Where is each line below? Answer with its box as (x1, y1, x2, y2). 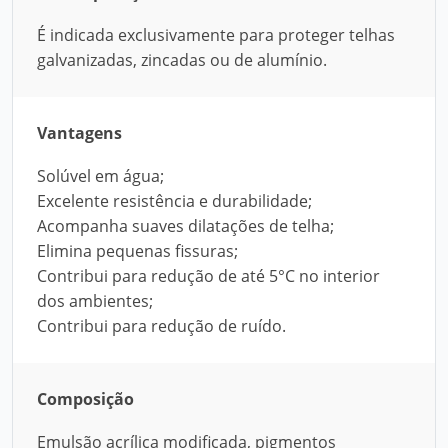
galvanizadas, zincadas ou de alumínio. (37, 49, 327, 71)
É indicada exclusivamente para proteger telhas (37, 24, 395, 46)
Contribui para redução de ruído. (37, 315, 286, 337)
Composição (37, 388, 134, 410)
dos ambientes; (37, 290, 153, 312)
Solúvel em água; (37, 165, 164, 187)
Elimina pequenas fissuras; (37, 240, 238, 262)
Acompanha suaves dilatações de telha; (37, 215, 334, 237)
